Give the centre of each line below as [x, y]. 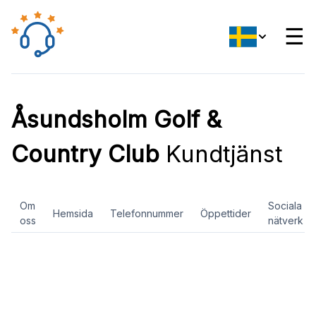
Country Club [85, 154]
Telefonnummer [147, 213]
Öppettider [226, 213]
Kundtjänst [221, 154]
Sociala [285, 206]
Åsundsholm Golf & [116, 119]
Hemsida [73, 213]
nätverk [286, 220]
